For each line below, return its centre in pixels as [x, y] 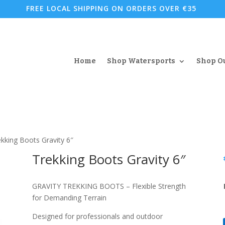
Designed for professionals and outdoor [97, 216]
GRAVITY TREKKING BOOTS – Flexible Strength [109, 186]
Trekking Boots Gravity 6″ [108, 159]
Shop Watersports [141, 61]
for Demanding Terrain [69, 198]
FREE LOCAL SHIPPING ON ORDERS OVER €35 [111, 8]
